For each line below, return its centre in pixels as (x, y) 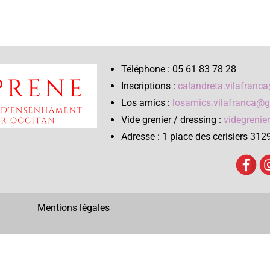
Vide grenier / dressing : (173, 120)
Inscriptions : (150, 86)
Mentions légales (74, 208)
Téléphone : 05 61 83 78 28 (179, 69)
